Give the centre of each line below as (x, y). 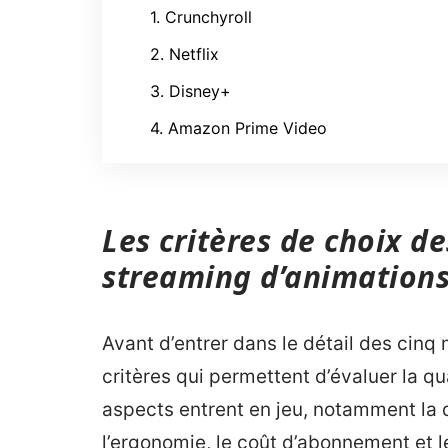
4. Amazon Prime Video (238, 128)
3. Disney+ (190, 91)
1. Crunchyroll (201, 17)
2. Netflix (184, 54)
